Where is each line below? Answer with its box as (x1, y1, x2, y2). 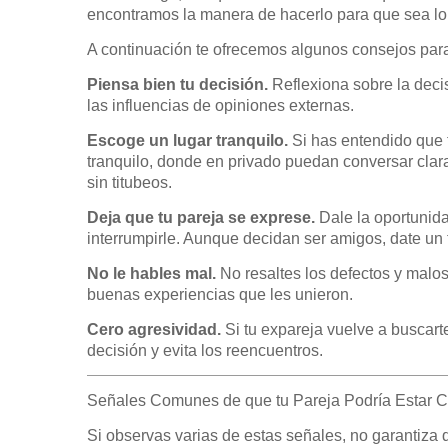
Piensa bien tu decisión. (87, 76, 272, 93)
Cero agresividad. (87, 321, 225, 338)
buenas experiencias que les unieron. (87, 286, 353, 303)
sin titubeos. (87, 174, 172, 191)
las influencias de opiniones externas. (87, 97, 354, 114)
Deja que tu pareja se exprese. (87, 209, 319, 226)
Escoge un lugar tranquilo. (87, 132, 292, 149)
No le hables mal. (87, 265, 220, 282)
